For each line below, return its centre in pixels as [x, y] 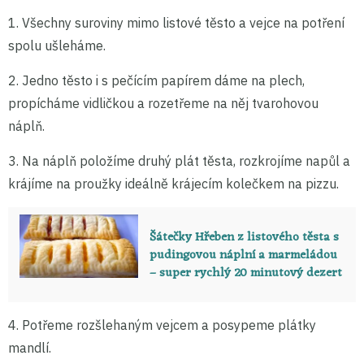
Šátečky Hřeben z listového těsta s [244, 238]
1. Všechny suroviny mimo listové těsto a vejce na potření [176, 23]
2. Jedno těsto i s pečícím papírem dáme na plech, [156, 81]
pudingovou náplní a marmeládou [243, 256]
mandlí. [30, 347]
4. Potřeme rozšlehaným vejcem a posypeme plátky [162, 325]
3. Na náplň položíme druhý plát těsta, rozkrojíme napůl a [179, 161]
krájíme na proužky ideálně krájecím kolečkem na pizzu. [173, 184]
